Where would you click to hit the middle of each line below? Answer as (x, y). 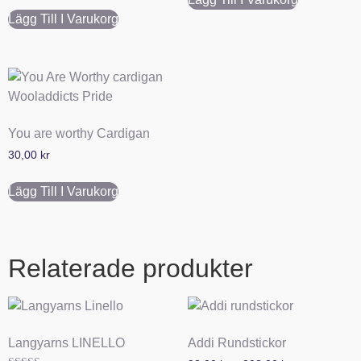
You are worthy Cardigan (79, 134)
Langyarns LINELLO (66, 343)
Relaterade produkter (131, 269)
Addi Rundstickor (237, 343)
